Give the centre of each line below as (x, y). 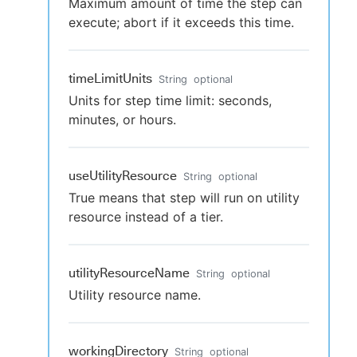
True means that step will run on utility (184, 198)
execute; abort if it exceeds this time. (181, 22)
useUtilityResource (123, 176)
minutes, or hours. (122, 120)
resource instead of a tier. (146, 217)
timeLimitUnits (110, 78)
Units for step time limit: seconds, (170, 100)
